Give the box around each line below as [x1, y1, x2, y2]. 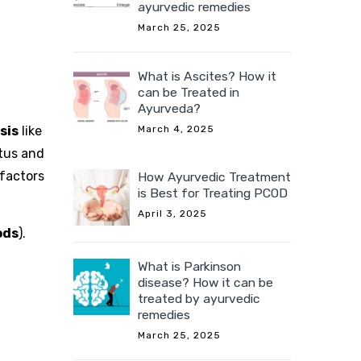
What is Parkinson [138, 259, 241, 275]
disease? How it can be [138, 275, 273, 291]
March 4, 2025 [138, 123, 214, 135]
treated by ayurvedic [138, 291, 260, 307]
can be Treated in [138, 85, 239, 101]
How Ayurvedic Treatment [138, 169, 291, 185]
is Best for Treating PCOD [138, 185, 288, 201]
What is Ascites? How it [138, 68, 276, 85]
